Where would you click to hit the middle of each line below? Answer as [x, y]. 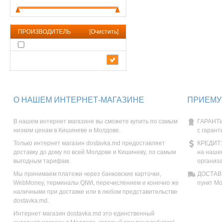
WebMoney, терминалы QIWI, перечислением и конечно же [96, 183]
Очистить [104, 32]
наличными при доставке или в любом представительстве [95, 192]
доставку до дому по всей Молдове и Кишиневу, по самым [95, 152]
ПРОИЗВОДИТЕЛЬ [44, 32]
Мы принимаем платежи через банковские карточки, [87, 174]
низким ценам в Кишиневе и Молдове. [67, 131]
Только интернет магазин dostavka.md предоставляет [89, 143]
